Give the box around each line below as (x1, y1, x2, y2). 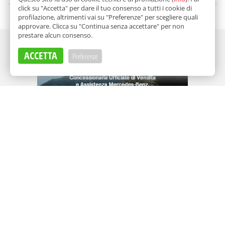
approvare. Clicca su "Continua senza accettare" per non (18, 22, 184, 31)
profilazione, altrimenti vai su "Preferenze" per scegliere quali (18, 13, 198, 22)
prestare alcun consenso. (18, 31, 92, 40)
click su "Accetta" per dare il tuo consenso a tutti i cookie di (18, 4, 192, 13)
